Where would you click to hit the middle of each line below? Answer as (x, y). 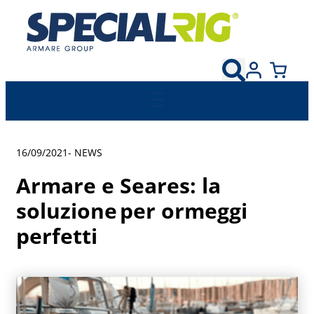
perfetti (57, 235)
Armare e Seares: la (118, 185)
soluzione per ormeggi (132, 210)
